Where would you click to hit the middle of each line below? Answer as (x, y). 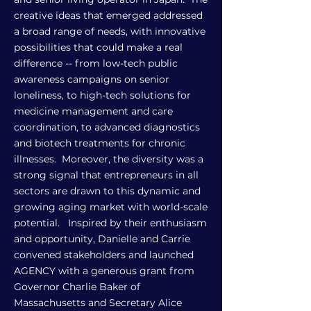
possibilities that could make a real (98, 47)
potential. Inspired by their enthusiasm (110, 223)
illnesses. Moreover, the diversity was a (109, 159)
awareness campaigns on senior (92, 79)
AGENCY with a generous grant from (104, 271)
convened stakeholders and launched (104, 255)
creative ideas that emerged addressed (108, 15)
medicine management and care (93, 111)
